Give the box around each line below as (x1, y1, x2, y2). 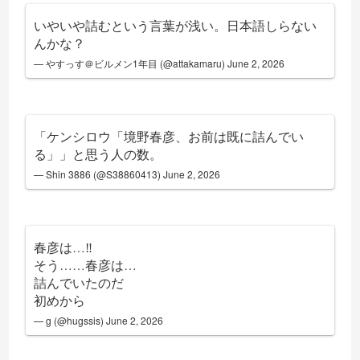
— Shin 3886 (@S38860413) (34, 167, 164, 182)
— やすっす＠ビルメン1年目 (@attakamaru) (34, 56, 228, 71)
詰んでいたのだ (34, 274, 125, 292)
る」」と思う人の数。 (34, 145, 163, 163)
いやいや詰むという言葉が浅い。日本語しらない (34, 17, 317, 35)
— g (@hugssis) (34, 313, 107, 328)
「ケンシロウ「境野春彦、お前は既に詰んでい (34, 128, 305, 145)
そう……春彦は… (34, 256, 137, 274)
